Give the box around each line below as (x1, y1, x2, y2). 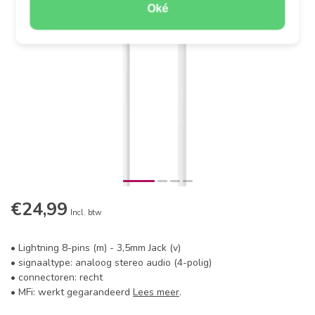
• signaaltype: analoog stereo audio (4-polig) (11, 256, 212, 269)
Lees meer (133, 285, 179, 299)
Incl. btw (70, 207, 101, 218)
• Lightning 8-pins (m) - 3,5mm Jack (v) (11, 241, 181, 255)
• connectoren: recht (11, 271, 103, 284)
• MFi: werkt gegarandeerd (11, 285, 133, 299)
